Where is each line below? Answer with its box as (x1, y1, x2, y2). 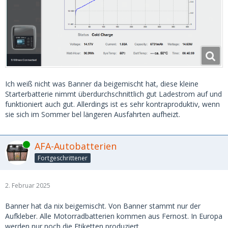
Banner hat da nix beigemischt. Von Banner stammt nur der (5, 201, 201, 211)
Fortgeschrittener (38, 153, 88, 162)
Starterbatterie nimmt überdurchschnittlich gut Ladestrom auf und (5, 89, 222, 99)
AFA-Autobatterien (35, 140, 117, 153)
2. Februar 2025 (5, 181, 50, 190)
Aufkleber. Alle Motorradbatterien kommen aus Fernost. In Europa (5, 211, 222, 221)
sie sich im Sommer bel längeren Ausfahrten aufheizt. (5, 109, 180, 120)
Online (5, 140, 24, 149)
